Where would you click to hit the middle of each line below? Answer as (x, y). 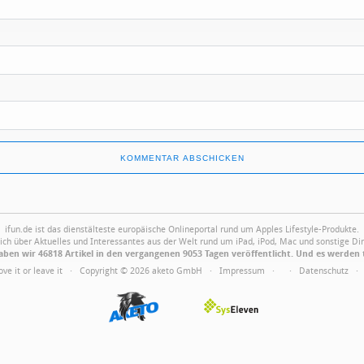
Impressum (242, 271)
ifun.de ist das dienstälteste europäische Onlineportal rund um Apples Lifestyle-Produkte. (182, 230)
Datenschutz (324, 271)
